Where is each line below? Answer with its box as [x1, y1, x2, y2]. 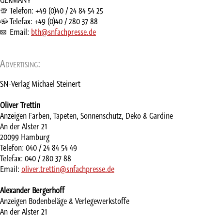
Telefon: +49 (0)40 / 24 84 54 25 [10, 5, 103, 16]
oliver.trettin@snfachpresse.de [21, 164, 114, 175]
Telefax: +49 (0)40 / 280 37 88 [10, 15, 98, 27]
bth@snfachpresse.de [31, 26, 96, 37]
